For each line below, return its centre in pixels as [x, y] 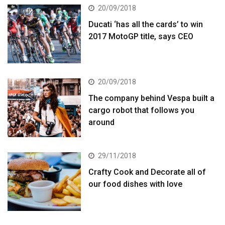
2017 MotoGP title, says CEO [141, 37]
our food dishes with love [136, 184]
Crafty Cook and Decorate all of [147, 172]
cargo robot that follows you [142, 110]
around [102, 123]
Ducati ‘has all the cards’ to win [146, 25]
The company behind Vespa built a [152, 98]
